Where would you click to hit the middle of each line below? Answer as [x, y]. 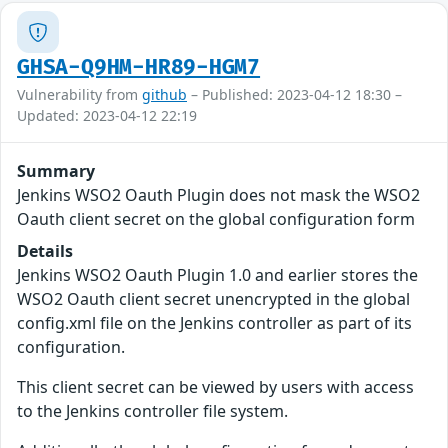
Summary [56, 171]
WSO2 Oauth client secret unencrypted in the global [213, 299]
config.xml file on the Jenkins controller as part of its [214, 323]
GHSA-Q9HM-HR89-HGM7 [139, 68]
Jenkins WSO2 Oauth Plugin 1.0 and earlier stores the [217, 275]
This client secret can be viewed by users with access [215, 387]
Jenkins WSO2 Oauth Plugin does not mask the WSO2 [218, 195]
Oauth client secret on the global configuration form [216, 219]
